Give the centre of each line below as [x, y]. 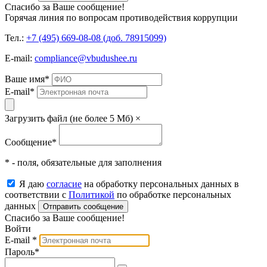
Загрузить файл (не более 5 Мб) [69, 119]
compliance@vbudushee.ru [86, 58]
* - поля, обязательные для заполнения [83, 163]
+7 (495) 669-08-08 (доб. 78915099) [96, 38]
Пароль [20, 252]
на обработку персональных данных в [160, 184]
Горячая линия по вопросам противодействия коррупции [121, 18]
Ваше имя [25, 79]
